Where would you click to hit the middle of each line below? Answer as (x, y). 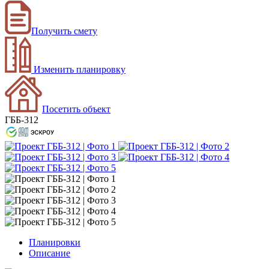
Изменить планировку (78, 69)
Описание (50, 253)
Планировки (55, 242)
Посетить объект (76, 109)
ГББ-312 (22, 119)
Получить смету (64, 31)
